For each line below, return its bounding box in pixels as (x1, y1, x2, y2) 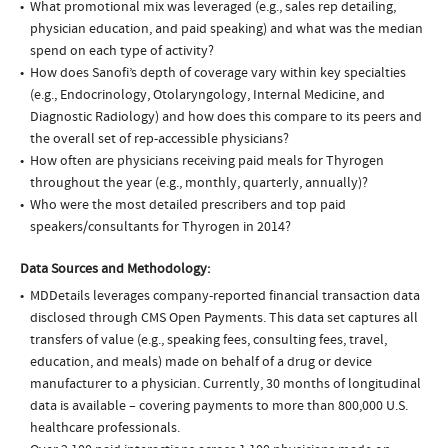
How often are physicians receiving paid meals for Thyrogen (30, 152, 384, 171)
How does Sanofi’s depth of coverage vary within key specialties (30, 64, 406, 83)
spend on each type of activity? (30, 42, 214, 61)
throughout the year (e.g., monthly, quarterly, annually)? (30, 174, 368, 193)
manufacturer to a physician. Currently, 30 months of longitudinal (30, 375, 421, 394)
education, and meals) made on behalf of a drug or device (30, 353, 372, 372)
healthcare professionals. (30, 419, 180, 438)
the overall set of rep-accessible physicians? (30, 130, 289, 149)
